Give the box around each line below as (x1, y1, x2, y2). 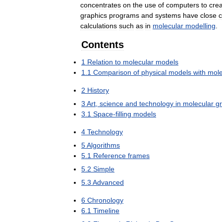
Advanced (93, 178, 124, 186)
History (87, 86, 109, 94)
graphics (80, 11, 107, 19)
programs (109, 11, 139, 19)
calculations (80, 21, 117, 30)
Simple (93, 165, 114, 173)
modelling (185, 21, 216, 30)
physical (141, 68, 166, 76)
